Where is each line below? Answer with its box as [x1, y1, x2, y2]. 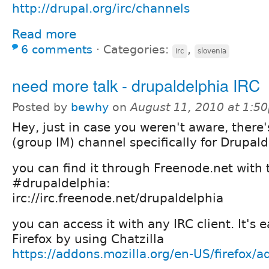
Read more [12, 26, 76, 41]
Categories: [103, 43, 172, 56]
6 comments [21, 43, 92, 56]
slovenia [198, 46, 226, 55]
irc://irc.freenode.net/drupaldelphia [12, 190, 223, 205]
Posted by [12, 100, 71, 113]
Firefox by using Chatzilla [12, 231, 164, 246]
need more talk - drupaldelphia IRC [12, 73, 260, 97]
